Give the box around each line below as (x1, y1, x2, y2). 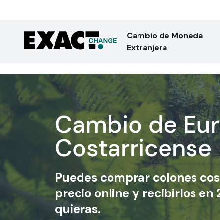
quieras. (55, 201, 101, 217)
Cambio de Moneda (126, 30, 203, 41)
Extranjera (126, 42, 167, 53)
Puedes (55, 170, 100, 185)
